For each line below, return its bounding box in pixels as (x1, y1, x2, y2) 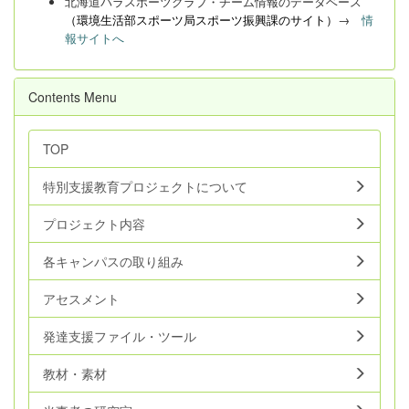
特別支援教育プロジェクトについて (43, 177, 247, 195)
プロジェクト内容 (43, 215, 145, 233)
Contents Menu (28, 88, 117, 106)
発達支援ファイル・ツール (43, 327, 196, 345)
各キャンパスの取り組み (43, 252, 184, 270)
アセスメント (43, 289, 120, 308)
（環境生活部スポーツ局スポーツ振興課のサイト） (65, 11, 338, 28)
